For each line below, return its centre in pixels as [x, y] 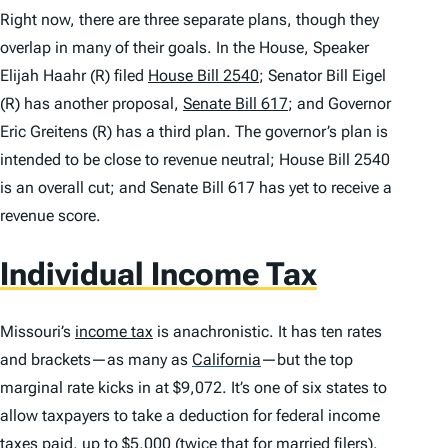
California [226, 360]
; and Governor [339, 104]
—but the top [307, 360]
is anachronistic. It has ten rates [267, 332]
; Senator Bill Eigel [322, 76]
